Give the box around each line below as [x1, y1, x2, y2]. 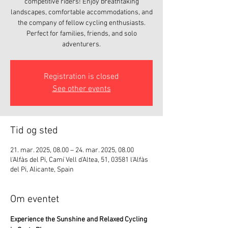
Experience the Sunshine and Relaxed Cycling [10, 215, 149, 224]
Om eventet [10, 193, 59, 206]
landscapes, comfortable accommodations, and [10, 8, 153, 17]
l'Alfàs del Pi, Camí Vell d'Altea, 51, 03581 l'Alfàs [10, 156, 148, 164]
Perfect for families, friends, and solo [26, 30, 137, 38]
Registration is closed [44, 72, 119, 82]
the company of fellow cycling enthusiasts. [17, 19, 146, 27]
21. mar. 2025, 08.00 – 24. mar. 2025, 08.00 [10, 146, 134, 155]
